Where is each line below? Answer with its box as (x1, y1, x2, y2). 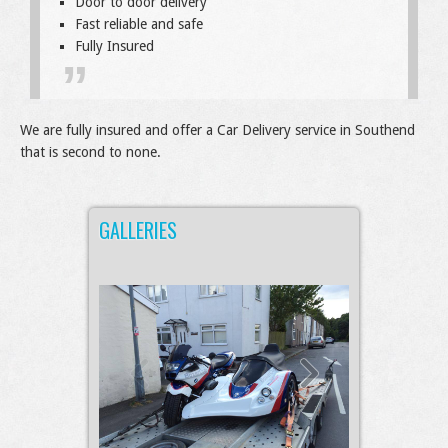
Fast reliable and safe (75, 16, 203, 33)
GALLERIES (99, 215, 177, 246)
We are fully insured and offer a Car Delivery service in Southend (20, 122, 415, 139)
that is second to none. (20, 144, 161, 161)
